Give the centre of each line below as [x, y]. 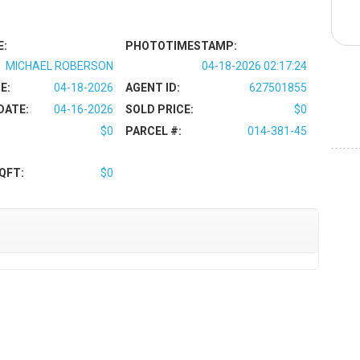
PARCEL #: [154, 131]
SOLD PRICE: [160, 109]
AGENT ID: [153, 87]
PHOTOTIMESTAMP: [182, 45]
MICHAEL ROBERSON [60, 65]
